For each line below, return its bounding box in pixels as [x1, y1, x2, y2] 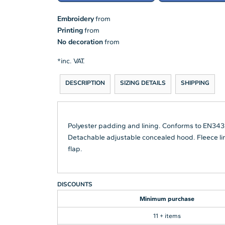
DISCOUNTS [57, 180, 92, 188]
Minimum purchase [140, 194, 194, 202]
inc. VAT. [61, 56, 85, 65]
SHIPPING [181, 78, 209, 87]
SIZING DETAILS [120, 78, 166, 87]
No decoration [57, 37, 103, 47]
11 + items [153, 211, 181, 219]
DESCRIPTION [65, 78, 105, 87]
